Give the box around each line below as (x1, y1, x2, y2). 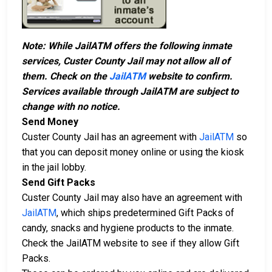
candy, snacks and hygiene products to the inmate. (22, 222, 234, 234)
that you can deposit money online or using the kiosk (22, 146, 244, 158)
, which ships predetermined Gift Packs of (56, 207, 234, 219)
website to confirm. (146, 70, 233, 83)
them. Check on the (22, 70, 109, 83)
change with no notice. (22, 101, 120, 113)
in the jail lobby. (22, 161, 86, 174)
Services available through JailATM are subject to (22, 86, 239, 98)
